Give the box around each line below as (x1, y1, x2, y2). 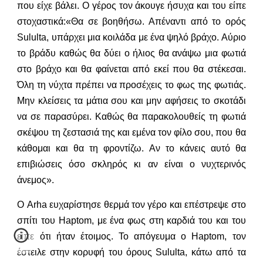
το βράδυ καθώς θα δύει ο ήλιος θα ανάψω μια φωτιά (17, 48, 246, 58)
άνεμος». (17, 174, 55, 185)
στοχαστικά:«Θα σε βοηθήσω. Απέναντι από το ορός (17, 16, 246, 26)
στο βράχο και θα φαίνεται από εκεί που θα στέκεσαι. (17, 63, 246, 74)
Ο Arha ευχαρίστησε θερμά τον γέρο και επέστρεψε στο (17, 199, 246, 210)
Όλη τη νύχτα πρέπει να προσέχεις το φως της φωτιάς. (17, 79, 246, 90)
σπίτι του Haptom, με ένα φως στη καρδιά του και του (17, 215, 246, 225)
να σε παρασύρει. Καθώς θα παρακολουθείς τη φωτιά (17, 111, 246, 122)
